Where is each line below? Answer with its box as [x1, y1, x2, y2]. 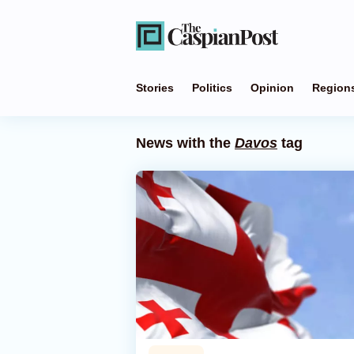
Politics [192, 81, 232, 94]
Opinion [250, 81, 294, 94]
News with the [136, 135, 235, 151]
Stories [136, 81, 174, 94]
